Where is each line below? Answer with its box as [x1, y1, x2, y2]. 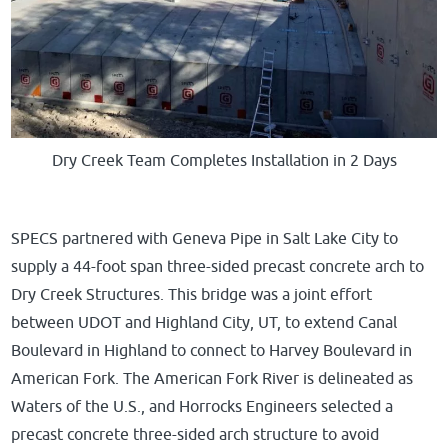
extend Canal [304, 313, 398, 332]
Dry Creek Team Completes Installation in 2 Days [51, 151, 397, 170]
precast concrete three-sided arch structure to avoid [11, 425, 380, 444]
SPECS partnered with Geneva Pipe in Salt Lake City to [11, 229, 399, 248]
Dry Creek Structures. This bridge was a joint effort [11, 285, 373, 304]
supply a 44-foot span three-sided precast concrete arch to [11, 257, 425, 276]
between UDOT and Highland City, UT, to [11, 313, 305, 332]
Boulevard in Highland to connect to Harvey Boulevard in [11, 341, 413, 360]
